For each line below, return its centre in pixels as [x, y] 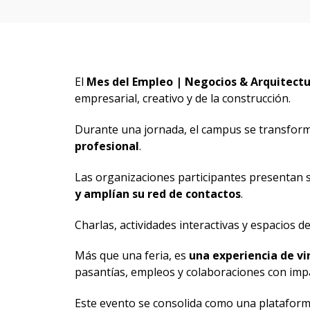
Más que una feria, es [131, 256]
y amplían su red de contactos [157, 193]
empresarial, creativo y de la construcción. [182, 99]
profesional [107, 146]
